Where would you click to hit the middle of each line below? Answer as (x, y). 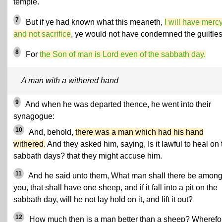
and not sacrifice (42, 34)
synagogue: (34, 116)
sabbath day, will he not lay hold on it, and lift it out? (103, 199)
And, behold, (51, 132)
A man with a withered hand (70, 80)
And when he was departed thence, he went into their (117, 104)
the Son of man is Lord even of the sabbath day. (123, 55)
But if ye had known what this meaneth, (94, 22)
